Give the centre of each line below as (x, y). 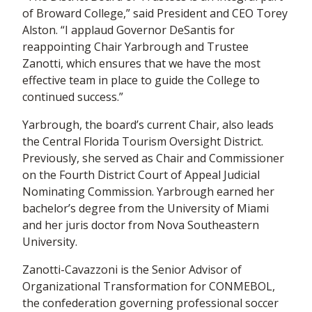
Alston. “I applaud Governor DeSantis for (128, 30)
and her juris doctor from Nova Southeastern (141, 225)
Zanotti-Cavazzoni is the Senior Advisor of (132, 270)
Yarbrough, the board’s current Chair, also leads (148, 125)
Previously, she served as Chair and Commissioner (153, 158)
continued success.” (73, 97)
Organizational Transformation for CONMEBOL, (149, 286)
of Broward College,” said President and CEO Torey (155, 13)
